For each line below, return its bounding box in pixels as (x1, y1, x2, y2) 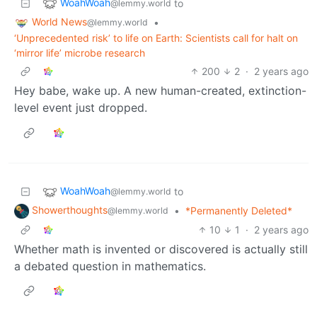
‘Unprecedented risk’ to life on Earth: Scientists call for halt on (14, 31, 298, 44)
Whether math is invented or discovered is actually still (14, 241, 308, 256)
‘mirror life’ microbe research (14, 46, 145, 59)
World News (32, 16, 87, 28)
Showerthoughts (32, 203, 108, 216)
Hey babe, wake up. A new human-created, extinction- (14, 83, 306, 98)
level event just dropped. (14, 100, 147, 115)
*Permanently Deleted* (185, 204, 292, 217)
